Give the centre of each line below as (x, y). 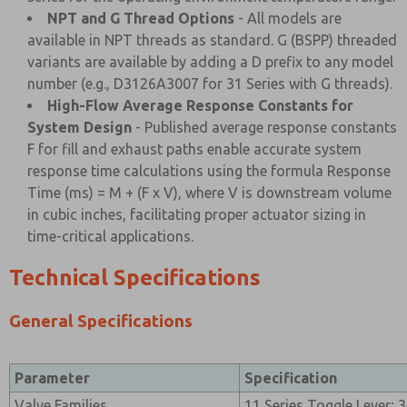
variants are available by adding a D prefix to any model (210, 62)
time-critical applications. (110, 236)
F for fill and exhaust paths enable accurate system (194, 149)
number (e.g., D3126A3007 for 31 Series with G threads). (210, 84)
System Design (79, 127)
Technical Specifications (135, 278)
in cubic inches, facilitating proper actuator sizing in (197, 214)
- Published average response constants (264, 127)
